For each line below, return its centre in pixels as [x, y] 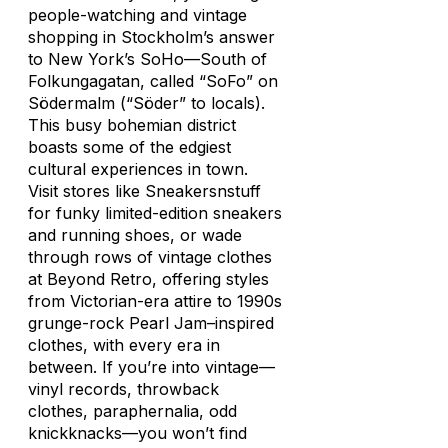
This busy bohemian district [132, 125]
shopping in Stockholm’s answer [151, 37]
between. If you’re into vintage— [151, 367]
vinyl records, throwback [123, 389]
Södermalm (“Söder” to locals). [146, 103]
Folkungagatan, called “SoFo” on [153, 81]
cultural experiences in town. [138, 169]
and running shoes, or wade [135, 235]
